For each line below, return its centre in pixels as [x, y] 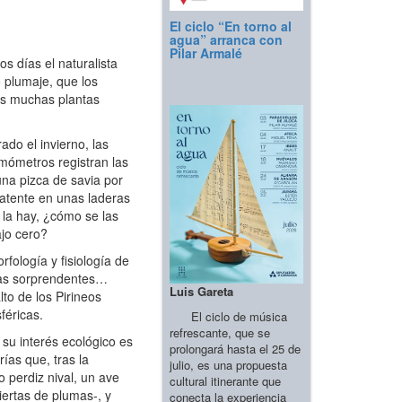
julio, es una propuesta [228, 364]
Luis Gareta [201, 291]
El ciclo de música [228, 316]
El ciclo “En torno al [231, 26]
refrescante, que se [220, 332]
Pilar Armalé [206, 53]
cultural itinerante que [225, 380]
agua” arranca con [226, 40]
